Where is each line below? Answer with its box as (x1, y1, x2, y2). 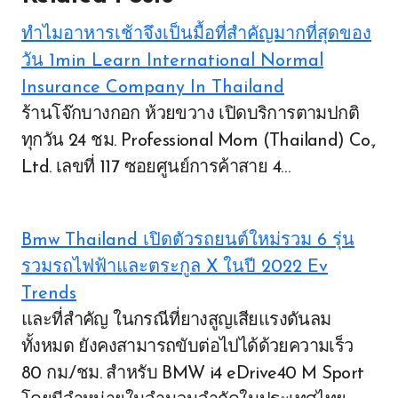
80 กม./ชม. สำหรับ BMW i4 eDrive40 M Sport (21, 365, 364, 383)
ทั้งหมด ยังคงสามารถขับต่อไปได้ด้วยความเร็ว (21, 338, 354, 356)
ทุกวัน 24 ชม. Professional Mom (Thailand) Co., (21, 132, 376, 150)
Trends (21, 285, 76, 303)
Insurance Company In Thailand (21, 79, 284, 97)
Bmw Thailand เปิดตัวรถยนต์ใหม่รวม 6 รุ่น (21, 232, 354, 250)
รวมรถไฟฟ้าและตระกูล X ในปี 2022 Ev (21, 259, 328, 276)
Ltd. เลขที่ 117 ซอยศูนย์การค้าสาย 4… (21, 159, 291, 177)
